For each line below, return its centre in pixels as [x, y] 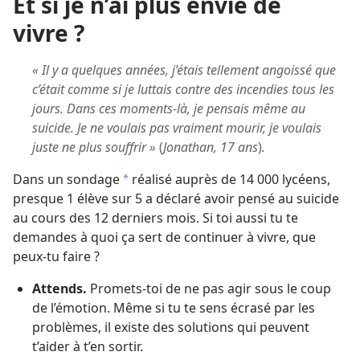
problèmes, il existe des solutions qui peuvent [171, 327]
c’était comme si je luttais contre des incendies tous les [183, 89]
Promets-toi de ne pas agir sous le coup [209, 288]
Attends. [59, 288]
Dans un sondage [66, 179]
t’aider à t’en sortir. [88, 346]
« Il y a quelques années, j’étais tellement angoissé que [184, 70]
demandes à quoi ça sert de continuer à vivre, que [164, 237]
